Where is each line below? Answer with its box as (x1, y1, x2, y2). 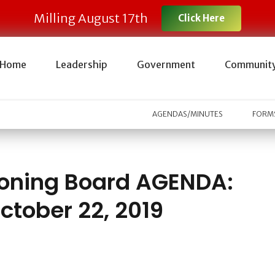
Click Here (178, 12, 225, 24)
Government (136, 58, 195, 71)
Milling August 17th (33, 10, 148, 26)
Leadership (55, 58, 107, 71)
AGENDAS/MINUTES (152, 109, 223, 119)
